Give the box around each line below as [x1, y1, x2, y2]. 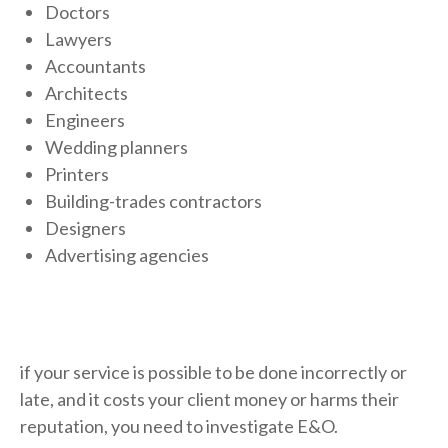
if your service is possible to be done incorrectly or [20, 361, 407, 383]
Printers [45, 163, 109, 185]
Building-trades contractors [45, 190, 262, 212]
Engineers [45, 109, 125, 131]
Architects [45, 82, 128, 104]
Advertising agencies [45, 244, 209, 266]
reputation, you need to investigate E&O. [20, 415, 338, 437]
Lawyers [45, 28, 112, 50]
